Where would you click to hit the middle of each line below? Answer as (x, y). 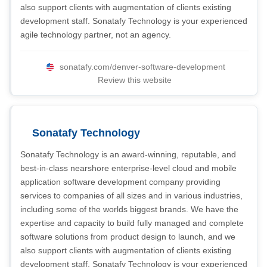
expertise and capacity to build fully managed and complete (132, 223)
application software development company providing (120, 182)
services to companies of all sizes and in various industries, (131, 195)
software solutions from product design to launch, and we (128, 237)
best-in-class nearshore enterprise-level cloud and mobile (128, 168)
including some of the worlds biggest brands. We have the (129, 209)
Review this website (134, 80)
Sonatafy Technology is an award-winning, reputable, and (128, 154)
